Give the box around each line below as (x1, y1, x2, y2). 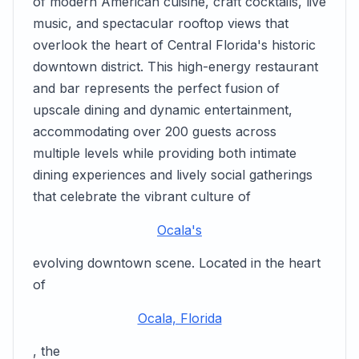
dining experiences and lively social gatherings (33, 167, 313, 183)
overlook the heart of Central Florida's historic (33, 37, 316, 53)
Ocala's (157, 221, 202, 238)
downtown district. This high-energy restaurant (33, 58, 318, 75)
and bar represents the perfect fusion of (33, 80, 280, 96)
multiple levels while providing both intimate (33, 145, 296, 161)
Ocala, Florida (137, 309, 222, 326)
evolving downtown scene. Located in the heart (33, 255, 321, 271)
